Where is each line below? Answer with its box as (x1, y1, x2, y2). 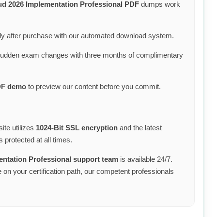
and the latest (118, 123, 162, 132)
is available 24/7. (118, 155, 172, 163)
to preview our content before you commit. (26, 82, 161, 91)
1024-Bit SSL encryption (36, 123, 118, 132)
